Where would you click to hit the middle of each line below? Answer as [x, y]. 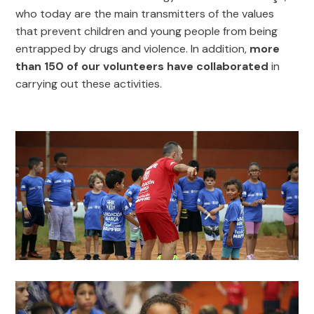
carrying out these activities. [89, 83]
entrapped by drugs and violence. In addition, [133, 48]
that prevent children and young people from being [147, 31]
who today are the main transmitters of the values [145, 13]
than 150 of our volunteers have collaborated [142, 66]
